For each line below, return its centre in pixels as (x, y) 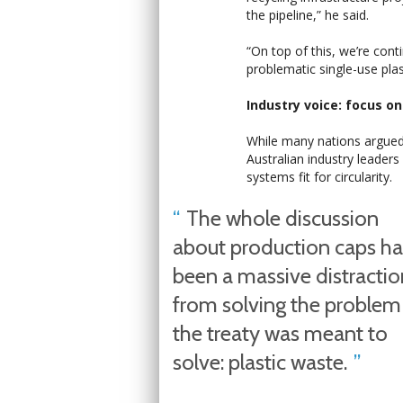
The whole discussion (282, 218)
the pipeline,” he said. (308, 15)
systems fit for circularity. (319, 177)
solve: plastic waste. (260, 362)
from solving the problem (287, 304)
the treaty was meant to (280, 333)
